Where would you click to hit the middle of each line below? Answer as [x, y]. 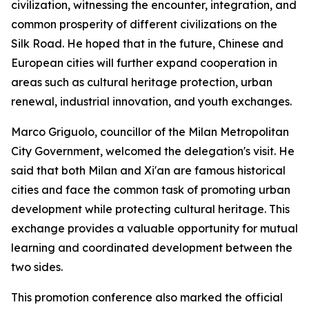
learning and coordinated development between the [152, 247]
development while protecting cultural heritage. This [150, 209]
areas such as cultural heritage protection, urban [142, 82]
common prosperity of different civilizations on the [144, 24]
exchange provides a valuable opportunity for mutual [154, 228]
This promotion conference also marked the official [147, 297]
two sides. [37, 267]
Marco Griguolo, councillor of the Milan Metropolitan [150, 131]
